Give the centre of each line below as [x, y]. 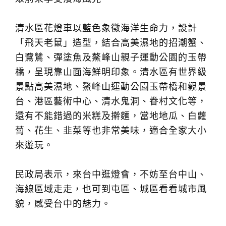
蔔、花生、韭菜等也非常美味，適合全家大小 [111, 131]
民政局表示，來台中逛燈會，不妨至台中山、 [111, 175]
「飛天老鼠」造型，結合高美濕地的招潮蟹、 [111, 43]
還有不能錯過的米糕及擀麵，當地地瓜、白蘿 [111, 116]
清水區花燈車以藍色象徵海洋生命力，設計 [106, 28]
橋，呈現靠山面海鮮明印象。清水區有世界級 [111, 72]
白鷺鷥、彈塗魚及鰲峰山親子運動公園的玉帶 [111, 58]
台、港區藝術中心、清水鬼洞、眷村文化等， [111, 101]
